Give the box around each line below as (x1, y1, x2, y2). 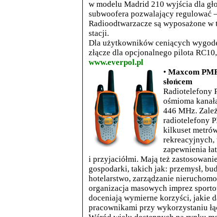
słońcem (163, 77, 192, 86)
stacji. (89, 29, 109, 38)
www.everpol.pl (89, 58, 143, 67)
